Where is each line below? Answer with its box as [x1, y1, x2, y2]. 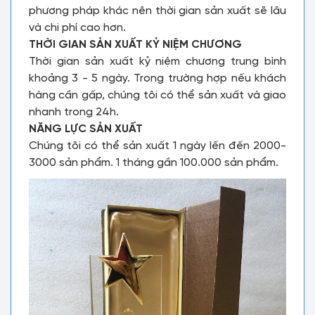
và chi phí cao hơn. [29, 22, 126, 34]
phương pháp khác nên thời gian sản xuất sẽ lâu [29, 5, 286, 17]
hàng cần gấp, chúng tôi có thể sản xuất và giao [29, 89, 286, 101]
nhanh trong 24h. [29, 106, 119, 118]
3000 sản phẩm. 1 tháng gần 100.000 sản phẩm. [29, 157, 278, 169]
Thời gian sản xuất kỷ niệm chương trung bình [29, 56, 286, 67]
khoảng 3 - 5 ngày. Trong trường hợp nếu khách [29, 72, 286, 84]
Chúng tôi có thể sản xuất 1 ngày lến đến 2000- [29, 140, 286, 152]
